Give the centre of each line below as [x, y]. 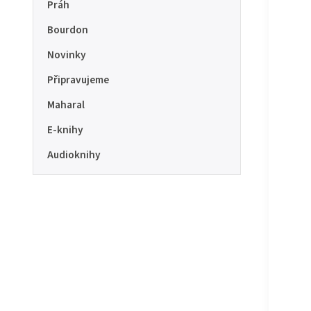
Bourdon [68, 30]
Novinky [67, 55]
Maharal [66, 105]
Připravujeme [78, 80]
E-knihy [65, 130]
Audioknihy [74, 155]
